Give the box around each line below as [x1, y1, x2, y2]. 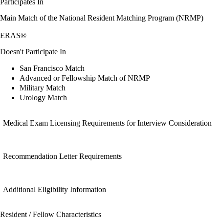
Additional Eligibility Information [3, 185, 106, 194]
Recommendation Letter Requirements [3, 152, 122, 161]
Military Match [20, 83, 66, 92]
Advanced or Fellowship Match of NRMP [20, 73, 150, 82]
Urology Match [20, 93, 67, 102]
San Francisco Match [20, 64, 85, 72]
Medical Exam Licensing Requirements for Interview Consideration [3, 119, 212, 128]
